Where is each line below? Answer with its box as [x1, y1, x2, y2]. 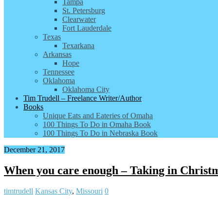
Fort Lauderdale [62, 24, 111, 32]
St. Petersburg [62, 6, 105, 15]
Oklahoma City [62, 85, 109, 93]
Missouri [76, 186, 103, 195]
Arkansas [43, 50, 72, 58]
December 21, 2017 [4, 145, 65, 154]
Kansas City [35, 186, 72, 195]
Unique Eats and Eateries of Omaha [43, 111, 153, 120]
